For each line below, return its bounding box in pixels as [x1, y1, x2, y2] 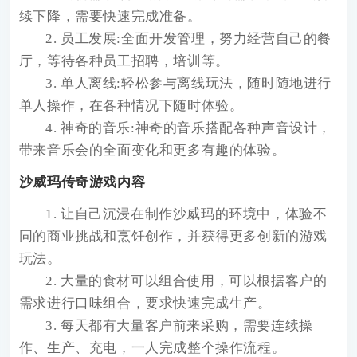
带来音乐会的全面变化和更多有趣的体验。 [18, 143, 286, 159]
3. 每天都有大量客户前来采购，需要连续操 [45, 318, 313, 334]
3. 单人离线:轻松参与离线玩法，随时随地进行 [45, 76, 332, 92]
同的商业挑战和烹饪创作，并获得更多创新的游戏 [18, 229, 328, 245]
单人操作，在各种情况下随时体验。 [18, 98, 244, 114]
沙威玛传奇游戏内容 [18, 175, 146, 190]
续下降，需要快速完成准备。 [18, 9, 202, 25]
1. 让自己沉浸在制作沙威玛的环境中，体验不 [45, 206, 328, 222]
